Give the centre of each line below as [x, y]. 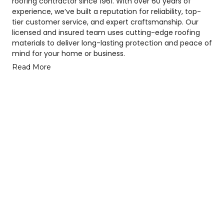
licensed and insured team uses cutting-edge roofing [106, 32]
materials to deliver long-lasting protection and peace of [112, 43]
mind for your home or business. [68, 53]
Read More [31, 67]
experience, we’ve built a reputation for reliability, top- [106, 11]
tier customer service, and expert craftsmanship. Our [105, 22]
